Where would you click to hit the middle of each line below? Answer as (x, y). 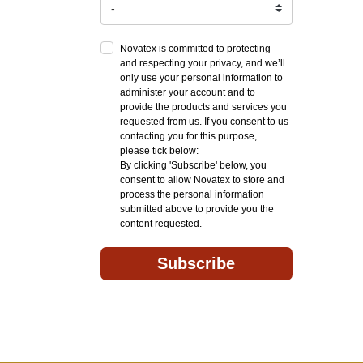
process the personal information (192, 194)
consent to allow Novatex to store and (202, 179)
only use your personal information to (201, 77)
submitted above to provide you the (196, 209)
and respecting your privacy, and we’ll (202, 63)
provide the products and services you (203, 107)
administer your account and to (187, 92)
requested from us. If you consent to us (204, 121)
